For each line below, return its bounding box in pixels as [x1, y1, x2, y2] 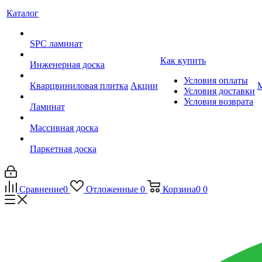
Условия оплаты [184, 75, 248, 85]
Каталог [6, 8, 39, 18]
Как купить [160, 56, 206, 65]
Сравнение [19, 184, 63, 194]
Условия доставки [184, 86, 255, 96]
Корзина [162, 184, 196, 194]
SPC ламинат [30, 39, 82, 49]
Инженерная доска [30, 60, 105, 70]
